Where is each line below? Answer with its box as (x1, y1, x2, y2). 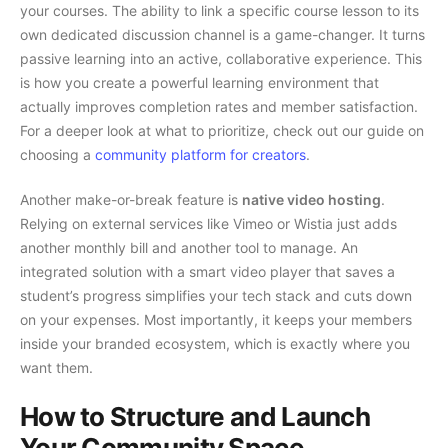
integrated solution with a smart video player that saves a (20, 263, 395, 281)
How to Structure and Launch (20, 401, 371, 433)
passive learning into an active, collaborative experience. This (20, 50, 422, 68)
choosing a (20, 146, 95, 164)
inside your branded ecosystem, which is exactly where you (20, 335, 410, 353)
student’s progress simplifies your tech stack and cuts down (20, 287, 412, 305)
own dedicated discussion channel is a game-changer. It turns (20, 26, 425, 44)
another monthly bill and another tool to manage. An (20, 239, 358, 257)
